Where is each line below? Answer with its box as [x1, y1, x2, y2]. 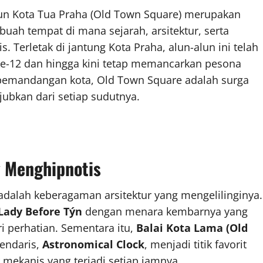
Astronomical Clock [42, 237, 144, 251]
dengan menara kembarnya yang [82, 204, 248, 218]
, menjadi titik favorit [144, 237, 247, 251]
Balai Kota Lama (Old [136, 220, 248, 235]
